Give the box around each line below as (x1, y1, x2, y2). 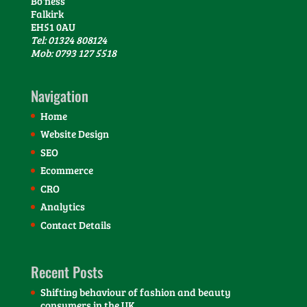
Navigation (30, 84, 88, 106)
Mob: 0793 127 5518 (30, 46, 116, 60)
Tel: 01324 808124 (30, 33, 107, 47)
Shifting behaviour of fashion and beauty (40, 285, 231, 299)
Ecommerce (40, 163, 93, 177)
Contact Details (40, 217, 111, 232)
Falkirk (30, 7, 64, 21)
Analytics (40, 199, 85, 214)
